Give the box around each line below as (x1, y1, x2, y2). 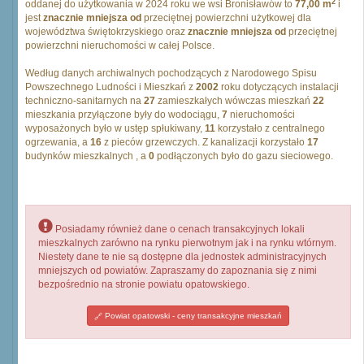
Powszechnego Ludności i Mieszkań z (25, 81, 196, 93)
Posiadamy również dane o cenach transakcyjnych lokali (53, 223, 305, 235)
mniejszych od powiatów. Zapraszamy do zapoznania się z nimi (38, 265, 317, 276)
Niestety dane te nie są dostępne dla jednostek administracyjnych (38, 251, 327, 262)
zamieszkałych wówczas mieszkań (155, 95, 313, 106)
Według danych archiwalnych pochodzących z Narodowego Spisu (25, 67, 317, 79)
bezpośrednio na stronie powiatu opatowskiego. (38, 279, 249, 290)
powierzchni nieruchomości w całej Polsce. (25, 40, 214, 51)
